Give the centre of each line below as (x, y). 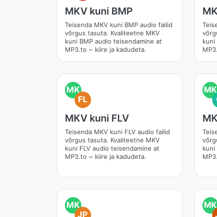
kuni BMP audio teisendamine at (113, 41)
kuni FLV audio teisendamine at (112, 148)
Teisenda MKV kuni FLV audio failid (117, 132)
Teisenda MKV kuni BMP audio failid (119, 25)
